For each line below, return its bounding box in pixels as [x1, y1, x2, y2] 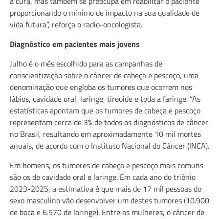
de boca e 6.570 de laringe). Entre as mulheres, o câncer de [10, 206, 204, 218]
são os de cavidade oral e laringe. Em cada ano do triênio [10, 171, 196, 183]
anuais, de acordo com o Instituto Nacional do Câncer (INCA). [10, 139, 209, 152]
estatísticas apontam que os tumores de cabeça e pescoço [10, 104, 200, 116]
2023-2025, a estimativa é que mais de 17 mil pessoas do [10, 182, 201, 195]
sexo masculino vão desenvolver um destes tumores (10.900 [10, 194, 209, 206]
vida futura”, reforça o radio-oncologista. [10, 18, 142, 30]
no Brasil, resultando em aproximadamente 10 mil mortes [10, 128, 201, 140]
